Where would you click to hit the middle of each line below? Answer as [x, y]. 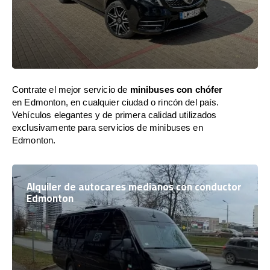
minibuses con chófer [176, 89]
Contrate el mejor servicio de [71, 89]
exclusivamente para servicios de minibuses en [108, 127]
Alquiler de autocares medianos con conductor [134, 187]
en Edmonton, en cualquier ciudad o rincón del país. [116, 102]
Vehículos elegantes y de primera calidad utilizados [115, 115]
